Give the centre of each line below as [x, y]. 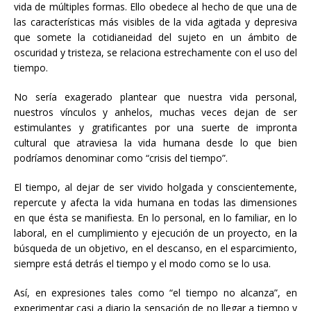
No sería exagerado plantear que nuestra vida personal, [155, 97]
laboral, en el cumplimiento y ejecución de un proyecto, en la [155, 233]
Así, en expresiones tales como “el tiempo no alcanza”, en [155, 293]
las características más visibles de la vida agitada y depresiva [155, 22]
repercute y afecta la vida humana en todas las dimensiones [155, 203]
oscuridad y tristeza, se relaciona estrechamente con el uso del [155, 53]
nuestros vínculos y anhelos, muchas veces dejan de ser [155, 112]
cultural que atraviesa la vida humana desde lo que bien [155, 143]
